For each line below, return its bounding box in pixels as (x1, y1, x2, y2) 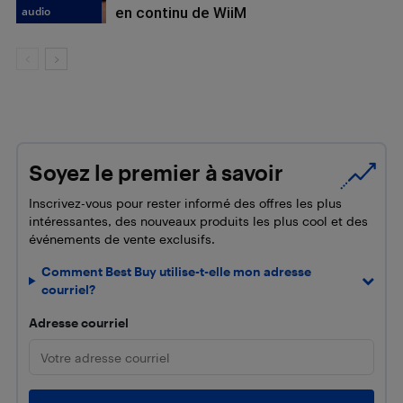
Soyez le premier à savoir (29, 160, 283, 186)
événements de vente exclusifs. (29, 231, 215, 247)
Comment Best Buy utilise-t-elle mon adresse (41, 264, 312, 280)
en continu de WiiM (115, 4, 246, 22)
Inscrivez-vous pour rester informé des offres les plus (29, 195, 342, 211)
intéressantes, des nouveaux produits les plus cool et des (29, 213, 368, 229)
